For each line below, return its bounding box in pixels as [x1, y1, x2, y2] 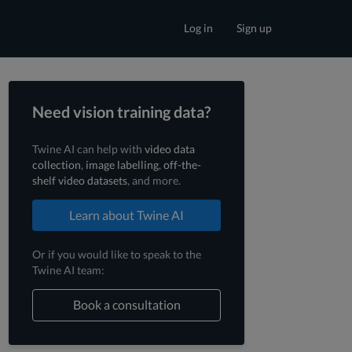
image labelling [86, 158, 159, 171]
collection [32, 158, 81, 171]
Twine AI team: [32, 262, 104, 277]
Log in [184, 21, 213, 35]
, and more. [127, 174, 181, 187]
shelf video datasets [32, 174, 127, 187]
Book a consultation [72, 297, 181, 313]
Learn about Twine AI [69, 207, 184, 222]
